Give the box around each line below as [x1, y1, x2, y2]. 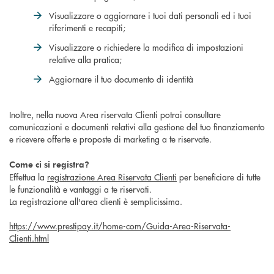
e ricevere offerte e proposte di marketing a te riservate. [9, 132, 212, 145]
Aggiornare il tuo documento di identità [49, 72, 193, 85]
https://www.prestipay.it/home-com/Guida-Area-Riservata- [9, 219, 231, 232]
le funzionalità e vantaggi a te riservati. [9, 182, 152, 195]
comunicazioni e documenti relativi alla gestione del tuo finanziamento [9, 120, 265, 133]
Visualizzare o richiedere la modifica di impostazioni [49, 40, 243, 53]
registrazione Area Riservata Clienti [47, 170, 177, 183]
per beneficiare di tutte [177, 170, 261, 183]
